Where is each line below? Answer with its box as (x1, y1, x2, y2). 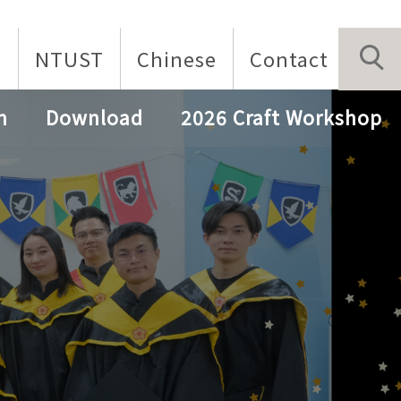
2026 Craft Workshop (181, 104, 382, 132)
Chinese (137, 44, 217, 73)
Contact (250, 44, 328, 73)
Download (46, 104, 143, 132)
